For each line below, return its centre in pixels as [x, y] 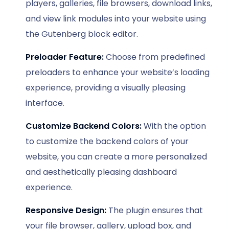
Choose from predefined [154, 57]
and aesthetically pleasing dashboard [101, 172]
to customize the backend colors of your [107, 141]
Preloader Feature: [65, 57]
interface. [45, 103]
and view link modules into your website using [116, 18]
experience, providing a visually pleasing [106, 87]
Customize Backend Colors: [84, 126]
